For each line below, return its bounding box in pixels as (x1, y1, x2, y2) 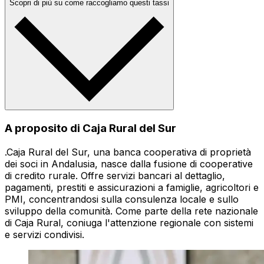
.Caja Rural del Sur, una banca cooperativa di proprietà (5, 146, 251, 158)
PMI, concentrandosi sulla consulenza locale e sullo (5, 193, 239, 205)
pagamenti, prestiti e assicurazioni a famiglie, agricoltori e (5, 181, 259, 193)
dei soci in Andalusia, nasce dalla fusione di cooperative (5, 157, 253, 170)
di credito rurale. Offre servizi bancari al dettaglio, (5, 169, 225, 181)
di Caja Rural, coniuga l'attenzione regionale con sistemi (5, 216, 253, 229)
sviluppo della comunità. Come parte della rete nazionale (5, 204, 258, 217)
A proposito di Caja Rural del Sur (5, 121, 176, 135)
